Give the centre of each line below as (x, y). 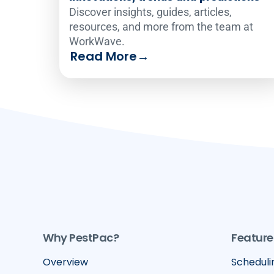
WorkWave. (97, 41)
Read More (104, 56)
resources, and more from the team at (161, 26)
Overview (65, 262)
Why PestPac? (81, 238)
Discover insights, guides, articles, (150, 12)
